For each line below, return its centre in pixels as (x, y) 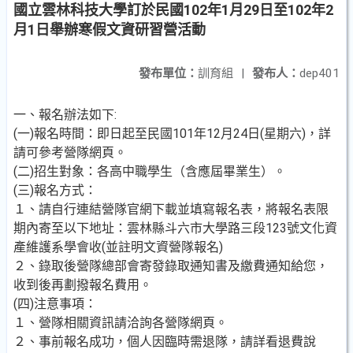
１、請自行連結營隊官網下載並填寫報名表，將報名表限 (171, 209)
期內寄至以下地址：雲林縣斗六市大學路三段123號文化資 (175, 228)
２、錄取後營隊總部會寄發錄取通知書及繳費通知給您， (171, 266)
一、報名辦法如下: (65, 115)
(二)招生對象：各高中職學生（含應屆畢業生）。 (150, 171)
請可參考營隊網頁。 (70, 152)
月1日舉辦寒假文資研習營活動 (110, 30)
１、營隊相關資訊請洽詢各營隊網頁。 (121, 323)
